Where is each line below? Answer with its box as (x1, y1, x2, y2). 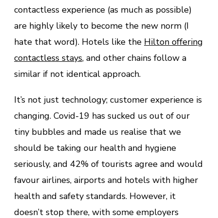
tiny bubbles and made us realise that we (14, 126, 181, 138)
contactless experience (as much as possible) (14, 3, 192, 16)
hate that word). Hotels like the (14, 36, 144, 48)
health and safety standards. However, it (14, 190, 176, 202)
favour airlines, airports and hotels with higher (14, 174, 198, 186)
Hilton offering (144, 36, 203, 48)
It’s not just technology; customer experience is (14, 93, 202, 106)
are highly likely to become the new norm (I (14, 19, 189, 32)
